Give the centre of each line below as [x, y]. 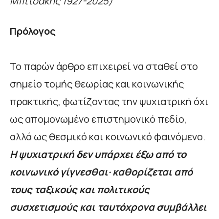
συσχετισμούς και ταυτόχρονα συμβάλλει [108, 207]
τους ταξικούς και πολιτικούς [80, 190]
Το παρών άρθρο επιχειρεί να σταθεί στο [104, 66]
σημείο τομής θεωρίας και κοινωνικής [97, 84]
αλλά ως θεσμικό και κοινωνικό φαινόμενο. [108, 137]
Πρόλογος [33, 31]
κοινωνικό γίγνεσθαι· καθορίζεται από [101, 172]
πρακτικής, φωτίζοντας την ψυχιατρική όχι [109, 102]
